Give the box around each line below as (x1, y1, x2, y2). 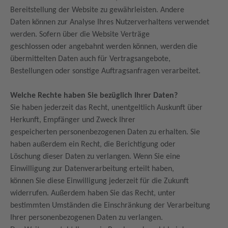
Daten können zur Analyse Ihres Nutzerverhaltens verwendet (10, 18, 209, 26)
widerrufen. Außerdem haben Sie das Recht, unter (10, 189, 178, 197)
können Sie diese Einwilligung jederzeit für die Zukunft (10, 177, 189, 185)
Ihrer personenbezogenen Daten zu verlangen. (10, 214, 165, 222)
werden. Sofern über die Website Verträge (10, 31, 152, 39)
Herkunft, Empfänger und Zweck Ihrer (10, 116, 137, 124)
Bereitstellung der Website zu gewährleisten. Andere (10, 6, 186, 14)
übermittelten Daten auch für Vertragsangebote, (10, 55, 173, 63)
